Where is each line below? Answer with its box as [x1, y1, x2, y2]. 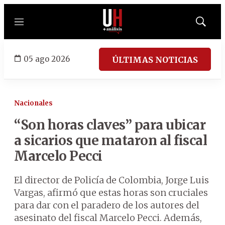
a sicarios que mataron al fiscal [14, 132, 207, 149]
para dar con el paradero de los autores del [14, 199, 199, 211]
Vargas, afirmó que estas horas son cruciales [14, 187, 208, 198]
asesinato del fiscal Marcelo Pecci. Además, [14, 212, 202, 223]
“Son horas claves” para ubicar [14, 117, 205, 133]
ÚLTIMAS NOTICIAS [112, 54, 198, 65]
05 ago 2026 [24, 54, 70, 64]
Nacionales [14, 99, 53, 107]
